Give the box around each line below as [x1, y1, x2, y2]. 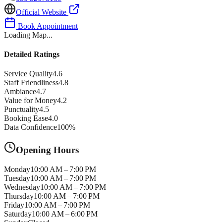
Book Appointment [16, 21, 78, 30]
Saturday [4, 209, 32, 218]
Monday [4, 165, 30, 173]
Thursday [4, 191, 34, 200]
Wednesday [4, 182, 40, 191]
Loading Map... [4, 30, 53, 39]
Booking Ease [4, 114, 48, 123]
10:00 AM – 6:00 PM [32, 209, 98, 218]
